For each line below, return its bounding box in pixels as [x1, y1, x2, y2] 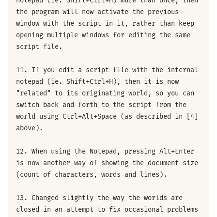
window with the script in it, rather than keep [16, 19, 194, 28]
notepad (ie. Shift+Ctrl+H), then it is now [16, 77, 179, 86]
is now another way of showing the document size [16, 158, 198, 167]
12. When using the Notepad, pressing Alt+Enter [16, 147, 194, 155]
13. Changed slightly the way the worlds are [16, 193, 183, 202]
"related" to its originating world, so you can [16, 89, 194, 97]
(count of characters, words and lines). [16, 170, 167, 179]
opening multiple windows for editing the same [16, 31, 190, 39]
